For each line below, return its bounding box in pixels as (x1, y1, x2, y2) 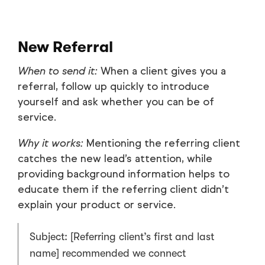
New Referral (18, 38, 113, 56)
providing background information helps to (18, 167, 230, 181)
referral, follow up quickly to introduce (18, 80, 209, 93)
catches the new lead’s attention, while (18, 152, 212, 166)
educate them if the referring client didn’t (18, 183, 229, 196)
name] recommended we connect (30, 247, 186, 260)
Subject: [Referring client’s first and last (30, 231, 214, 243)
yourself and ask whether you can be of (18, 95, 214, 109)
